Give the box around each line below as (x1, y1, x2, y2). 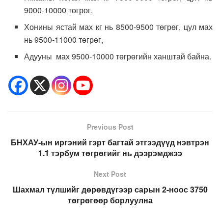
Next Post (94, 168, 126, 179)
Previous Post (86, 121, 134, 132)
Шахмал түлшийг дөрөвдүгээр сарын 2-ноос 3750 (12, 183, 208, 195)
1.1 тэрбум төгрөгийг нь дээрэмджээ (38, 147, 182, 159)
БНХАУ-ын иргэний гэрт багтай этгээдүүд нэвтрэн (11, 136, 209, 148)
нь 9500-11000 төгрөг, (24, 33, 104, 45)
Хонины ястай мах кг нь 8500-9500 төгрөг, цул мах (24, 21, 213, 32)
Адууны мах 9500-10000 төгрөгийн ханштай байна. (24, 50, 212, 62)
